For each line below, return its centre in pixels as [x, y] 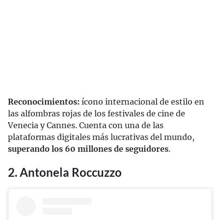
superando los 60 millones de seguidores [88, 149]
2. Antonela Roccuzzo [65, 172]
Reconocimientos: [44, 102]
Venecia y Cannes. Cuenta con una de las [86, 125]
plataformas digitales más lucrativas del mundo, [101, 137]
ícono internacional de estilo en [142, 102]
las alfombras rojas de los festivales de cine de [96, 114]
